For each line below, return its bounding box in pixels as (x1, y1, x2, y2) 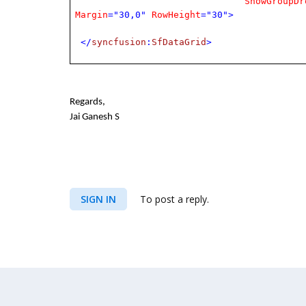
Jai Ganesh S (70, 112, 120, 122)
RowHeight (146, 10, 201, 20)
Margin (75, 10, 109, 20)
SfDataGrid (152, 37, 207, 47)
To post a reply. (137, 193, 209, 206)
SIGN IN (81, 193, 116, 206)
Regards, (70, 97, 105, 107)
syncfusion (92, 37, 147, 47)
